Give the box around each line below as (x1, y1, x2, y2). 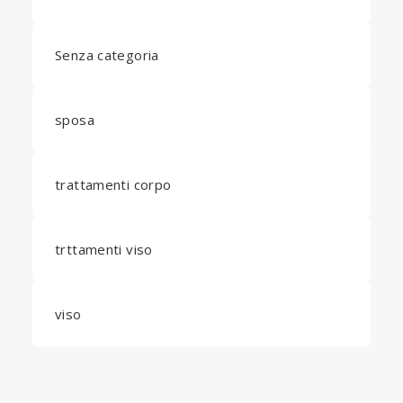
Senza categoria (55, 46, 159, 64)
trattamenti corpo (55, 175, 172, 193)
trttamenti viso (55, 240, 153, 258)
